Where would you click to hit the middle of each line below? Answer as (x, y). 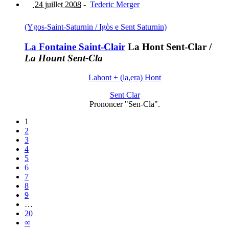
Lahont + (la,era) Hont (125, 78)
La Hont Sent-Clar (166, 47)
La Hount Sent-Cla (64, 58)
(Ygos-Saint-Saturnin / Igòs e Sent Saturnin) (96, 27)
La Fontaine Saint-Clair (75, 47)
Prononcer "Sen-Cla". (125, 104)
